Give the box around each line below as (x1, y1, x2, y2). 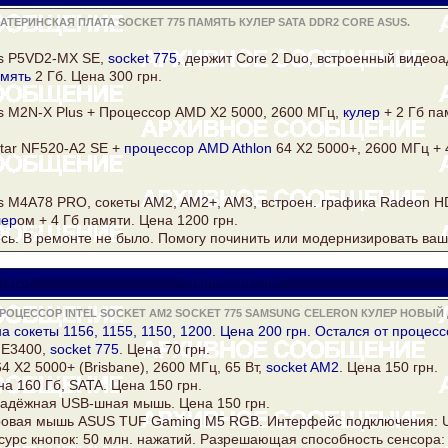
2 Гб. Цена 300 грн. (31, 68, 162, 85)
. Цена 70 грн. (119, 341, 210, 358)
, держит (177, 50, 236, 67)
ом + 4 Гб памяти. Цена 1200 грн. (17, 212, 238, 229)
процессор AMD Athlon (124, 140, 272, 157)
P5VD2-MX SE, (4, 50, 108, 67)
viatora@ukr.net (184, 274, 281, 290)
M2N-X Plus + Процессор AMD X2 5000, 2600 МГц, (4, 104, 343, 121)
